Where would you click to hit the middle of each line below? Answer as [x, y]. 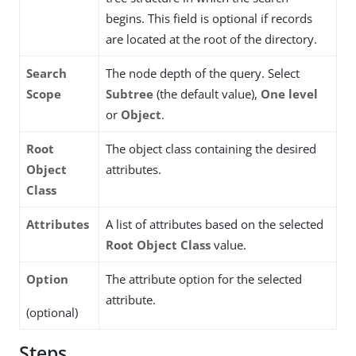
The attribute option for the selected [204, 279]
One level [289, 94]
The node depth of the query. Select [203, 73]
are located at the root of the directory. [211, 39]
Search [46, 73]
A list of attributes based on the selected [215, 224]
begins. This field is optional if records [209, 18]
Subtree [130, 94]
